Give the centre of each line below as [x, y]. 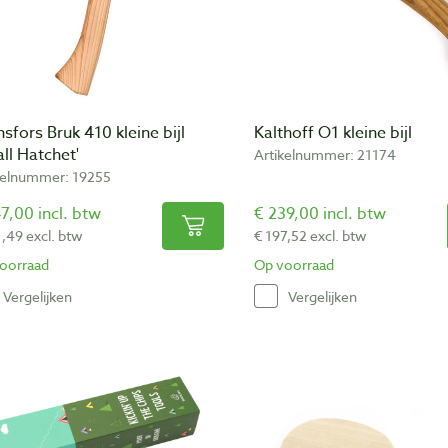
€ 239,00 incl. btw [320, 214]
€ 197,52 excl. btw [310, 236]
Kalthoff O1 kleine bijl [333, 133]
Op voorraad [294, 265]
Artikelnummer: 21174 [325, 155]
